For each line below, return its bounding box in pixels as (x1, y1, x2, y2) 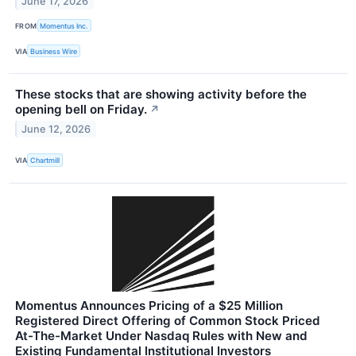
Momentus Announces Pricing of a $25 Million (15, 297, 283, 313)
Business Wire (30, 46, 78, 56)
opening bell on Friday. (15, 102, 147, 118)
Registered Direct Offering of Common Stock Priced (15, 312, 320, 328)
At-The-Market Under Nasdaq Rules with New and (15, 327, 308, 343)
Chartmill (30, 156, 60, 165)
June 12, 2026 (21, 123, 91, 136)
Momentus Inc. (40, 21, 89, 30)
